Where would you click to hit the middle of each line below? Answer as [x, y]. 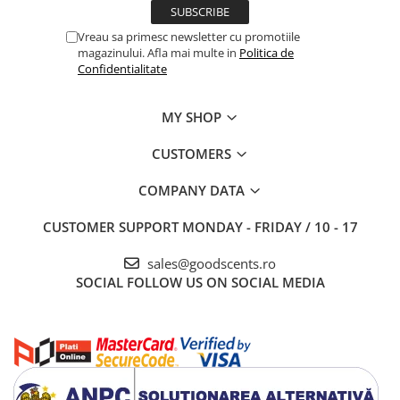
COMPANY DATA [193, 191]
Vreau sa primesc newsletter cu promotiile [189, 37]
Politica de [267, 53]
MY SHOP [193, 117]
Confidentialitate [122, 69]
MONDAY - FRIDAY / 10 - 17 [270, 227]
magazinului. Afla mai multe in [158, 53]
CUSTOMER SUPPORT [112, 227]
